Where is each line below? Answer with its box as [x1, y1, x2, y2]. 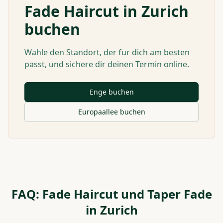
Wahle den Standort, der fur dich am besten [24, 47, 190, 58]
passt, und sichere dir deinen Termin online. [24, 59, 189, 70]
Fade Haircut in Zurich [24, 1, 189, 21]
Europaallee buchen [78, 107, 145, 116]
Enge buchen [89, 87, 134, 97]
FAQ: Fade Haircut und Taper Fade [11, 186, 212, 202]
